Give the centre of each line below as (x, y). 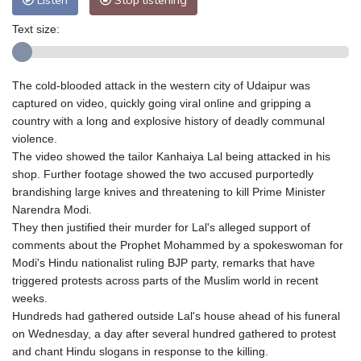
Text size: (36, 29)
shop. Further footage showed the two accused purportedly (163, 174)
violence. (35, 139)
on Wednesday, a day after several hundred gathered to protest (174, 334)
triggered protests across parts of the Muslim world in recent (165, 281)
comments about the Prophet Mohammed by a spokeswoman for (178, 245)
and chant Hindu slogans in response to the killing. (140, 352)
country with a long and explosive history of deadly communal (168, 121)
